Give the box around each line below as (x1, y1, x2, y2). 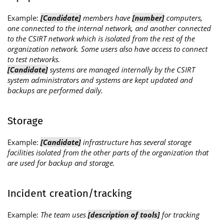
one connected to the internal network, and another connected (7, 23, 211, 33)
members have (81, 12, 132, 23)
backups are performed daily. (7, 85, 103, 95)
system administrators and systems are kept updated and (7, 74, 193, 85)
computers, (164, 12, 203, 23)
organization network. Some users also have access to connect (7, 43, 208, 54)
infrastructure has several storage (81, 137, 191, 147)
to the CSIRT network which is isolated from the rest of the (7, 33, 195, 43)
